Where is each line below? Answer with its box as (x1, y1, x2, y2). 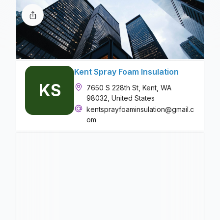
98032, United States (86, 94, 155, 102)
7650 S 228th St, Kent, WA (86, 83, 171, 92)
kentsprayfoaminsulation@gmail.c (86, 105, 194, 113)
